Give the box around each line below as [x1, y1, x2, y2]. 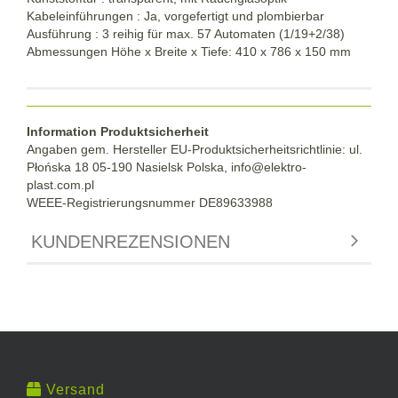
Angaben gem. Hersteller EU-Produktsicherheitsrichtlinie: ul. [27, 141, 362, 156]
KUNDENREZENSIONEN [31, 231, 230, 251]
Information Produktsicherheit [27, 123, 209, 139]
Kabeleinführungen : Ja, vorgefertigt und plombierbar [27, 8, 324, 23]
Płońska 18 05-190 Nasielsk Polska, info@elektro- [27, 159, 306, 174]
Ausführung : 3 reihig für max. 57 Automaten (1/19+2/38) [27, 26, 345, 41]
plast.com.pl [27, 177, 94, 192]
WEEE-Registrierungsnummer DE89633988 [27, 195, 273, 210]
